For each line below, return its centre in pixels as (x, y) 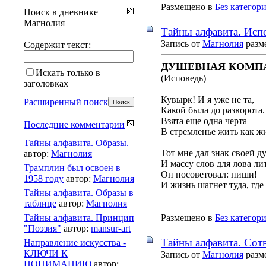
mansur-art (111, 228)
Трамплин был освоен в (72, 167)
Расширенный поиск (66, 102)
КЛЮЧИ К (46, 253)
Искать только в (68, 72)
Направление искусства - (75, 242)
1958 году (44, 178)
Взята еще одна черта (204, 121)
